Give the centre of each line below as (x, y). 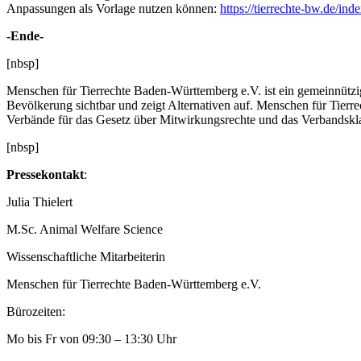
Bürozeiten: (36, 311)
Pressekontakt (45, 174)
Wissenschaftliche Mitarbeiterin (86, 256)
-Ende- (25, 35)
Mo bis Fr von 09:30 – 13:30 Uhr (91, 338)
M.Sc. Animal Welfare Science (85, 229)
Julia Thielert (39, 201)
